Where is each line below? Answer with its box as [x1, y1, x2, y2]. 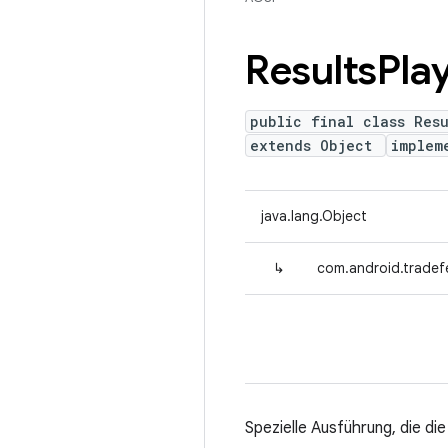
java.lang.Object [261, 207, 367, 225]
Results [245, 45, 377, 95]
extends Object [250, 136, 381, 155]
